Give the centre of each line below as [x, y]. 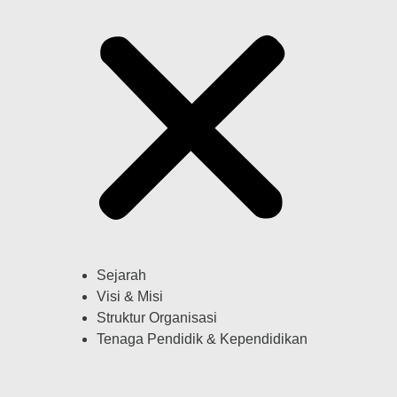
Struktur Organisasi [157, 318]
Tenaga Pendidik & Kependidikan [202, 339]
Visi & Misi [130, 297]
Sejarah [121, 276]
